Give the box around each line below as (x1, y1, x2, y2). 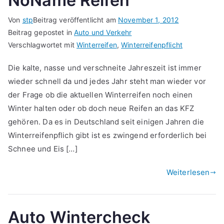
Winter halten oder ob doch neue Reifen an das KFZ (8, 103, 194, 113)
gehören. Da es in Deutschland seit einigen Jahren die (8, 117, 204, 127)
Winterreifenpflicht (121, 40, 182, 49)
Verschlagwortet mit (8, 40, 77, 49)
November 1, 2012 (117, 15, 179, 24)
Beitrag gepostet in (8, 28, 74, 37)
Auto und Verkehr (74, 28, 132, 37)
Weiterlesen (166, 167, 210, 177)
